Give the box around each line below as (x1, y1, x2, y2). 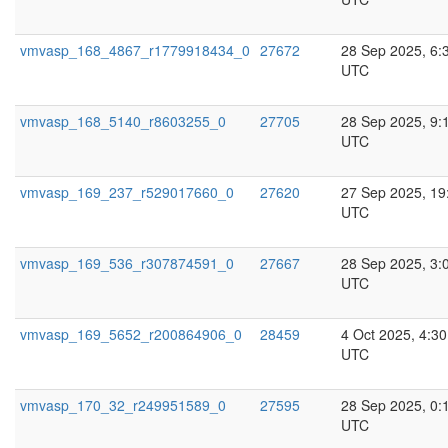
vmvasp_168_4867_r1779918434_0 (20, 40, 250, 60)
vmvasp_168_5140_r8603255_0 (20, 111, 226, 131)
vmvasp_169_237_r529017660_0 (20, 182, 234, 202)
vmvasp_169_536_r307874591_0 (20, 253, 234, 273)
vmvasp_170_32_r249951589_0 (20, 395, 226, 415)
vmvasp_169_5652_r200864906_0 (20, 324, 242, 344)
